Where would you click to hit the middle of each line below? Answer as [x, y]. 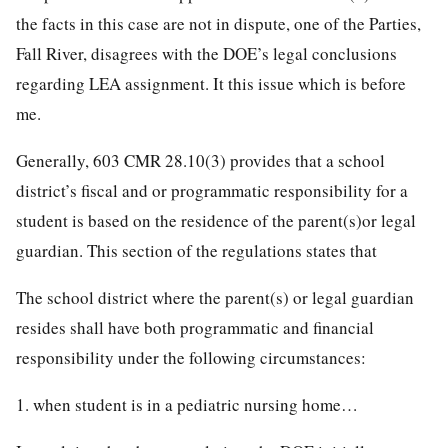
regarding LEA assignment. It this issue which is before [211, 83]
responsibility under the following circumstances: [191, 357]
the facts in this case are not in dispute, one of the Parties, [218, 23]
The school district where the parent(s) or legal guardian [215, 297]
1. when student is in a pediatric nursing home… [187, 404]
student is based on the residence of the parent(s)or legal [216, 220]
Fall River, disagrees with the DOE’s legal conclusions [206, 53]
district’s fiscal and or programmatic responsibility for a [212, 190]
